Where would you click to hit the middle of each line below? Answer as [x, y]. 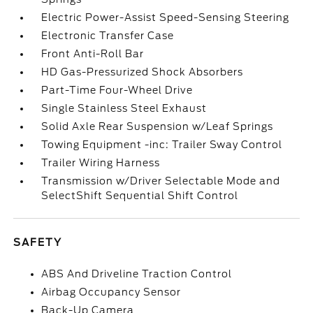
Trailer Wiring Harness [101, 163]
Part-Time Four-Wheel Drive [117, 90]
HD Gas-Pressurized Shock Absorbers [143, 72]
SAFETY [38, 242]
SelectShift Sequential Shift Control [140, 196]
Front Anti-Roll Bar [93, 54]
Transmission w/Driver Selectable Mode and [161, 181]
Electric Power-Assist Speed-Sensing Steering [166, 17]
